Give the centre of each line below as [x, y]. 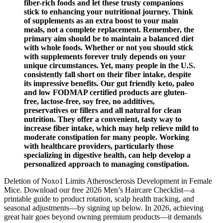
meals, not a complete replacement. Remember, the [109, 30]
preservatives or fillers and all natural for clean [103, 111]
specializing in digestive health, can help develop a [107, 155]
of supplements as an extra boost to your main [101, 21]
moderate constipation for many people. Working [107, 137]
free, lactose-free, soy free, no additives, [89, 102]
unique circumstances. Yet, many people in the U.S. [110, 66]
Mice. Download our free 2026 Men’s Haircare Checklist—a [99, 190]
